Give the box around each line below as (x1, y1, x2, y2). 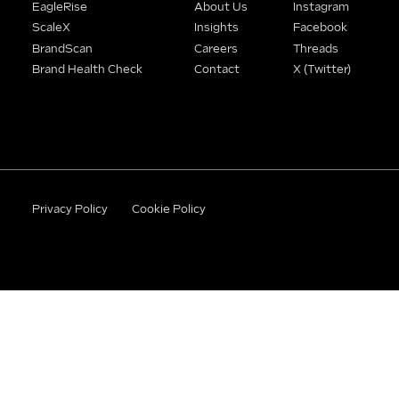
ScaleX (31, 21, 70, 36)
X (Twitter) (292, 63, 351, 77)
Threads (292, 42, 338, 56)
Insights (193, 21, 239, 36)
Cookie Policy (131, 202, 206, 216)
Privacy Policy (31, 202, 108, 216)
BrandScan (31, 42, 93, 56)
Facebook (292, 21, 347, 36)
